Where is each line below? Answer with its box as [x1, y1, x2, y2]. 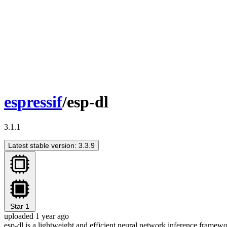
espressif [4, 93, 62, 111]
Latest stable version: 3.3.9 [8, 141, 95, 149]
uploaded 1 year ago [4, 211, 69, 220]
